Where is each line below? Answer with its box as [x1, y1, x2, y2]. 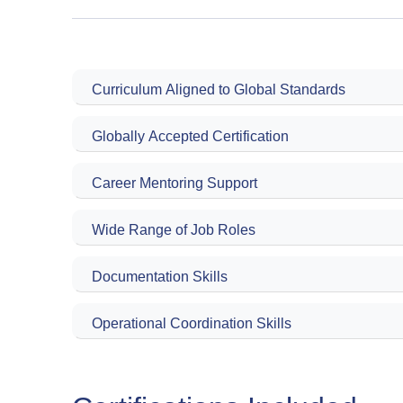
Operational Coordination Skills [92, 316, 291, 332]
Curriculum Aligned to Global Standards [92, 82, 345, 98]
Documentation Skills [92, 269, 228, 285]
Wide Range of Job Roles [92, 222, 255, 238]
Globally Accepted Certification [92, 129, 289, 145]
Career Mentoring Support [92, 175, 257, 192]
